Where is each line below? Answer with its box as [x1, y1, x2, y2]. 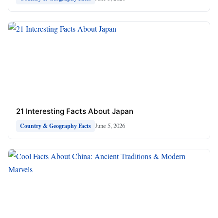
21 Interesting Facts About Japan [16, 106, 133, 116]
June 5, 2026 [95, 121, 125, 130]
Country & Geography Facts [20, 121, 91, 130]
